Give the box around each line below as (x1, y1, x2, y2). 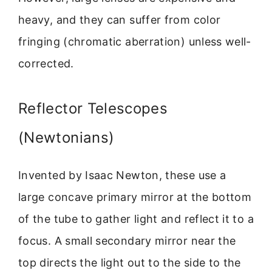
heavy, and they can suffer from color (18, 13, 221, 26)
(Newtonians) (18, 129, 115, 147)
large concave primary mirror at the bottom (18, 191, 252, 204)
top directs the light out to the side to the (18, 256, 241, 270)
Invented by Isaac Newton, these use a (18, 169, 226, 182)
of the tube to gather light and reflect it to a (18, 212, 254, 226)
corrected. (18, 56, 74, 70)
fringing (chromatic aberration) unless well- (18, 35, 251, 48)
